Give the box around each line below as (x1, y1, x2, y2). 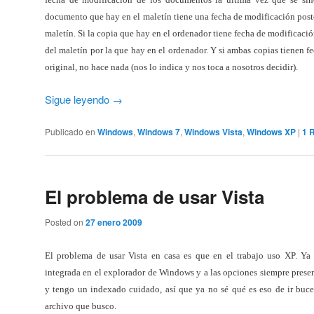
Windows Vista (184, 125, 243, 138)
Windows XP (247, 125, 296, 138)
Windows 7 (137, 125, 180, 138)
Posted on (45, 216, 86, 228)
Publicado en (45, 125, 95, 137)
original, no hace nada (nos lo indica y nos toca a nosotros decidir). (45, 62, 298, 73)
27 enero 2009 (86, 216, 142, 229)
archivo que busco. (45, 300, 116, 311)
